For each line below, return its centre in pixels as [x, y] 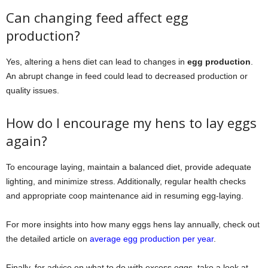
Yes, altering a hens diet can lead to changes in [97, 61]
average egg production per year [152, 238]
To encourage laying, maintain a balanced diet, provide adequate [129, 167]
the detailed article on [48, 238]
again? [27, 140]
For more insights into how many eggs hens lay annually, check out [133, 224]
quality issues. [33, 90]
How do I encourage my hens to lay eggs [131, 122]
